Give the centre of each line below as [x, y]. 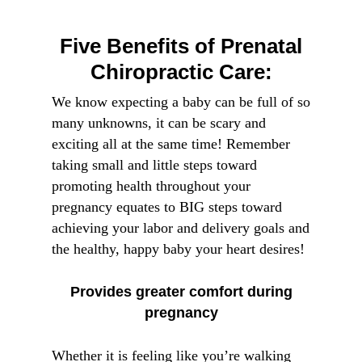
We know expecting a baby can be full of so [181, 102]
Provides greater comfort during [181, 292]
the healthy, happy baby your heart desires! [178, 249]
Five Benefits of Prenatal [181, 46]
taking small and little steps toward [154, 165]
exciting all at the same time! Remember [171, 144]
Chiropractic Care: [181, 72]
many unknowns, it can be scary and [159, 123]
